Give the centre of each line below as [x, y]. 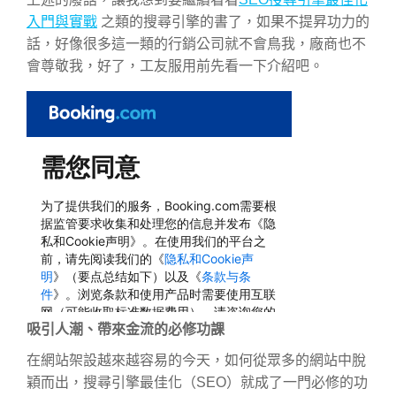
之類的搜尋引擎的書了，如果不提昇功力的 [233, 21]
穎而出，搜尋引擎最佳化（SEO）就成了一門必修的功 [197, 383]
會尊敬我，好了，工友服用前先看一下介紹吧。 [175, 65]
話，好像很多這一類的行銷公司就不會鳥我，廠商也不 [196, 43]
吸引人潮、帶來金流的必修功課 [126, 328]
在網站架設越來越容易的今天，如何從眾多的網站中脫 [196, 361]
